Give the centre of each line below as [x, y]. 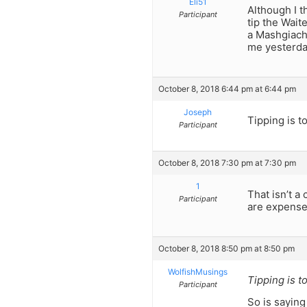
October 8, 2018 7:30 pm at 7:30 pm [227, 162]
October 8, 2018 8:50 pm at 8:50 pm [226, 248]
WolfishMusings [198, 272]
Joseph [198, 112]
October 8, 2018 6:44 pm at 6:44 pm [227, 89]
